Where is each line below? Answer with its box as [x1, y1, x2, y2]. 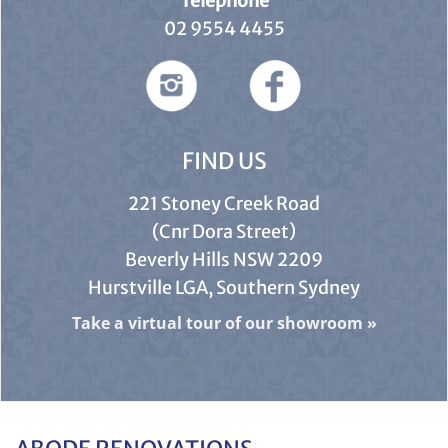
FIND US [181, 147, 267, 176]
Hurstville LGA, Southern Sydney [88, 276, 360, 300]
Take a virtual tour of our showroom [71, 312, 363, 335]
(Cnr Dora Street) [152, 220, 296, 244]
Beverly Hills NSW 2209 [125, 248, 323, 272]
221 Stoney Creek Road [128, 192, 320, 216]
